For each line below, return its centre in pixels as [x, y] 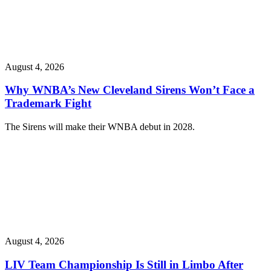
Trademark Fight [48, 103]
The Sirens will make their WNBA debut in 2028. [100, 127]
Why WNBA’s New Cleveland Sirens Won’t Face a [130, 90]
